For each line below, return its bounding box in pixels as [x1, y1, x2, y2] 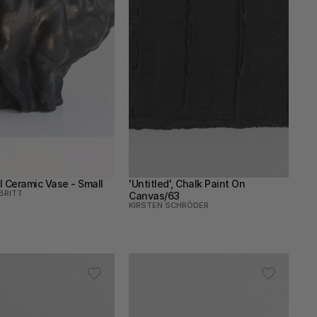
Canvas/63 [129, 190, 180, 202]
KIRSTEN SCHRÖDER [129, 200, 209, 210]
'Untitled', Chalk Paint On [129, 178, 245, 190]
